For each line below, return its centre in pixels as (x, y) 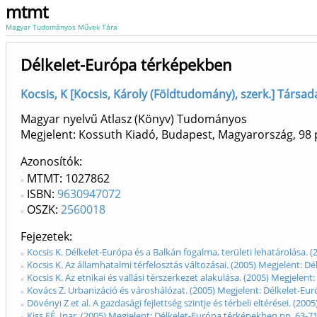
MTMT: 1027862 (68, 179)
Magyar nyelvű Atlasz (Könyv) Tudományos (134, 119)
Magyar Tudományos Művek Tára (62, 27)
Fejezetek (45, 237)
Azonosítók (50, 162)
